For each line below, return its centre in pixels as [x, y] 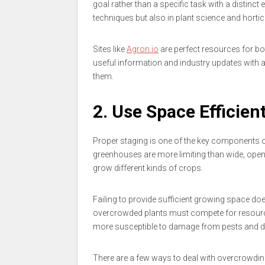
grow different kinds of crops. [148, 168]
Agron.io [143, 49]
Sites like [110, 49]
